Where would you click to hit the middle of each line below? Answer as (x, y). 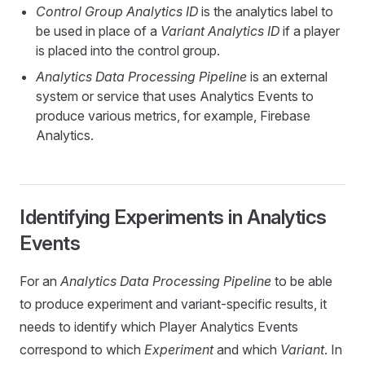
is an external (287, 77)
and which (247, 350)
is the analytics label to (266, 11)
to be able (302, 281)
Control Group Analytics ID (117, 11)
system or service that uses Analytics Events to (175, 96)
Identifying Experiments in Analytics (173, 217)
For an (40, 281)
